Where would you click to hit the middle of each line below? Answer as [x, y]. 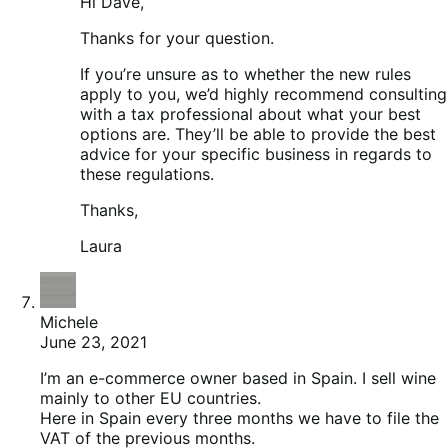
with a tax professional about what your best [250, 114]
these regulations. [147, 174]
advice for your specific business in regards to [256, 154]
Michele [69, 322]
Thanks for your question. [177, 38]
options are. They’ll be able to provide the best [258, 134]
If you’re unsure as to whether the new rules [245, 74]
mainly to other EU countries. [150, 398]
